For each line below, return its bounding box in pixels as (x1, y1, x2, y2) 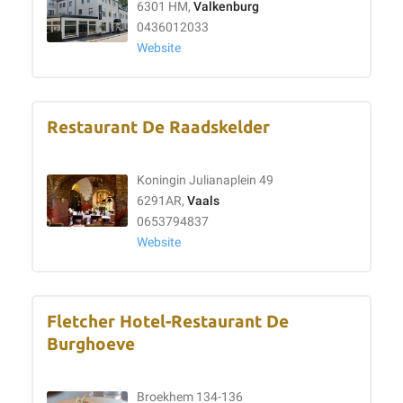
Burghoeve (47, 335, 135, 354)
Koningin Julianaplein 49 (137, 173, 273, 188)
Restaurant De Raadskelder (47, 118, 270, 137)
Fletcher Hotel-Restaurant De (47, 312, 289, 331)
